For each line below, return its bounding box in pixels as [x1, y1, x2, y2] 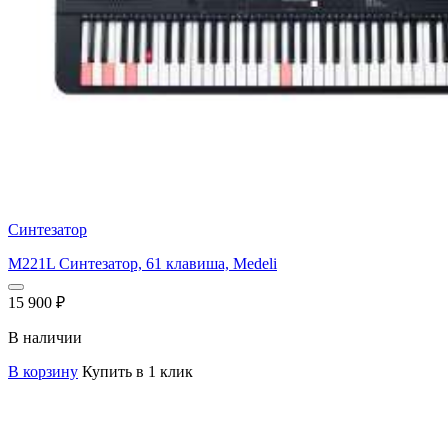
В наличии [8, 328, 82, 346]
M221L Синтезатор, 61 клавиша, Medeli [8, 254, 277, 272]
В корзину [8, 362, 78, 380]
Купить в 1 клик [82, 362, 193, 380]
